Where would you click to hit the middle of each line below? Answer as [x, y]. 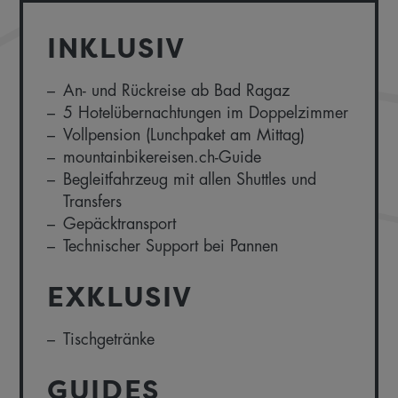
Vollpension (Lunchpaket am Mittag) [184, 135]
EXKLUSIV [120, 296]
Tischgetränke [109, 339]
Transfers [93, 201]
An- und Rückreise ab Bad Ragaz [177, 90]
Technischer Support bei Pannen [171, 246]
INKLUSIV [117, 48]
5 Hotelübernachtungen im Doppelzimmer [206, 112]
